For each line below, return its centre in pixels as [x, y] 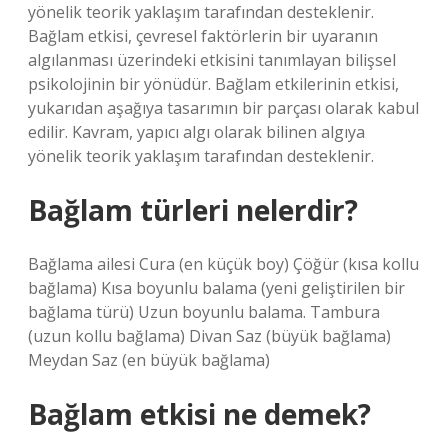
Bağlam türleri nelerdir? [193, 210]
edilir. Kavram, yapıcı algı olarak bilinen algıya [196, 132]
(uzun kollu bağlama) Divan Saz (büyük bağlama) [209, 336]
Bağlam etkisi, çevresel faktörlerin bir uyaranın [203, 36]
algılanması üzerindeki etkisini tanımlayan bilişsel [212, 60]
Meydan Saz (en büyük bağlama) [149, 360]
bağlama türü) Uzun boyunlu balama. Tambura [204, 312]
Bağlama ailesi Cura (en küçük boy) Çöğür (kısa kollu [223, 264]
